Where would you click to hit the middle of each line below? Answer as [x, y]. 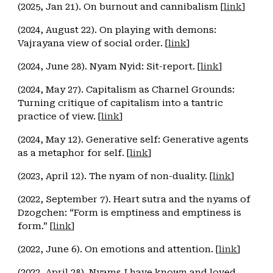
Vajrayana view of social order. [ [93, 43]
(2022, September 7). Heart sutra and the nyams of [134, 199]
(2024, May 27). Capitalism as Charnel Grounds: [126, 90]
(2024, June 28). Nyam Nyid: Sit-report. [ [109, 66]
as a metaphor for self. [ [74, 153]
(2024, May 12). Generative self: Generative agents [133, 140]
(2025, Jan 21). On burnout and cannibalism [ [121, 7]
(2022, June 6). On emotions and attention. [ [119, 249]
